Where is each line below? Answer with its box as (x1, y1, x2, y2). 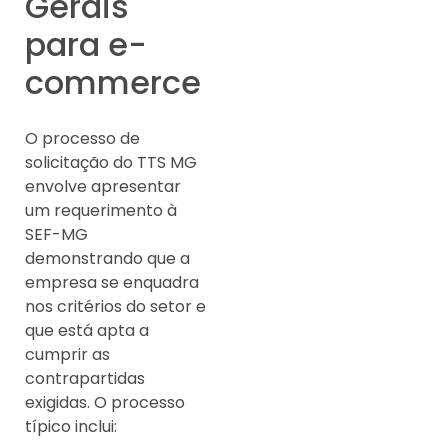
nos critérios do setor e (25, 294, 206, 318)
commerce (25, 59, 201, 105)
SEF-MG (25, 222, 88, 246)
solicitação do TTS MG (25, 150, 197, 174)
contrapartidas (25, 366, 145, 390)
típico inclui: (25, 414, 117, 438)
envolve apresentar (25, 174, 181, 198)
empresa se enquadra (25, 270, 199, 294)
